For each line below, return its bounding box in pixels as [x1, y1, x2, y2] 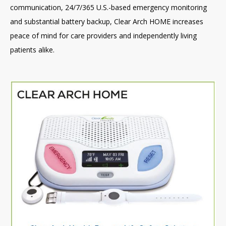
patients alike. [10, 45, 54, 55]
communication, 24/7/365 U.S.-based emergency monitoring [10, 3, 207, 13]
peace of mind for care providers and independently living [10, 31, 197, 41]
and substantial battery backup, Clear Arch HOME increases [10, 17, 203, 27]
